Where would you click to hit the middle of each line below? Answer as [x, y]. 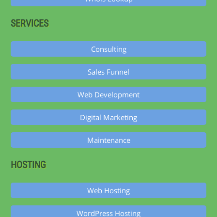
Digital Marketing [108, 117]
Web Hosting [108, 191]
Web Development [108, 95]
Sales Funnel [108, 72]
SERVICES [30, 24]
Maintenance [108, 140]
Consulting [108, 49]
